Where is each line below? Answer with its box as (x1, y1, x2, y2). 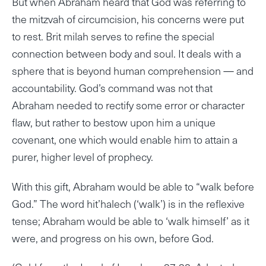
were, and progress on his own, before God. (12, 229, 214, 246)
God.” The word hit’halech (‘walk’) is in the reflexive (12, 195, 245, 211)
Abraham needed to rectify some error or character (12, 96, 245, 113)
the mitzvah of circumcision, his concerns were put (12, 10, 244, 27)
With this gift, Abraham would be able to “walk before (12, 178, 254, 194)
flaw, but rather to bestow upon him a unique (12, 113, 216, 130)
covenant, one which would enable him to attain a (12, 131, 237, 147)
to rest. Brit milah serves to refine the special (12, 27, 214, 44)
